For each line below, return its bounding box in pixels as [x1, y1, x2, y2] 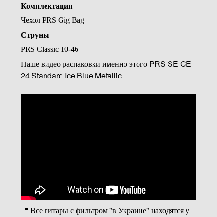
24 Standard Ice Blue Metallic [20, 69, 122, 81]
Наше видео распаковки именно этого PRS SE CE [20, 58, 191, 69]
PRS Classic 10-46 [20, 45, 78, 53]
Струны [20, 29, 49, 40]
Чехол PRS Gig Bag [20, 15, 84, 24]
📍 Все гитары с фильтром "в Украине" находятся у [20, 204, 189, 216]
